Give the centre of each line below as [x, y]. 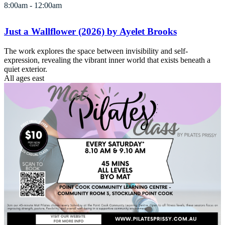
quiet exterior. [26, 69]
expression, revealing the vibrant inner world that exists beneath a [107, 60]
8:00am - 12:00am [33, 6]
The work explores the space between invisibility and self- [96, 51]
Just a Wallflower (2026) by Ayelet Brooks [90, 32]
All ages [17, 78]
